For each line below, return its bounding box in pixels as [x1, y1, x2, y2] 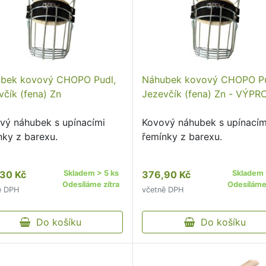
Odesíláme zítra [62, 180, 120, 189]
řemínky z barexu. [142, 131, 223, 142]
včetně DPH [142, 185, 184, 194]
